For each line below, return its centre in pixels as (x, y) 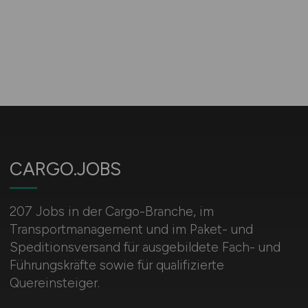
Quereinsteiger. (54, 283)
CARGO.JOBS (65, 169)
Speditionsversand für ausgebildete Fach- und (145, 247)
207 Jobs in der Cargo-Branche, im (111, 211)
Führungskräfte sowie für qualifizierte (117, 265)
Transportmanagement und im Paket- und (131, 229)
